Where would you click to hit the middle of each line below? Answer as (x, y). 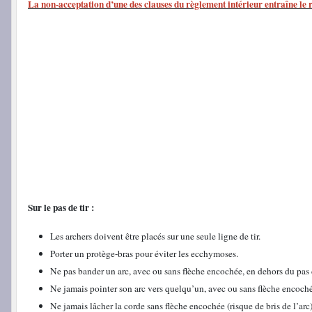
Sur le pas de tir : (61, 207)
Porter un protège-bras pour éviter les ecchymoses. (144, 253)
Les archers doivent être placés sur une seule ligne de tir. (155, 236)
